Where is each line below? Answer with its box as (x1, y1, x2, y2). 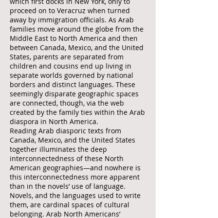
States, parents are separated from (10, 52, 124, 61)
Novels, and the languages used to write (10, 191, 141, 200)
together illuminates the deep (10, 145, 107, 154)
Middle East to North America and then (10, 34, 138, 43)
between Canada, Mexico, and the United (10, 43, 144, 52)
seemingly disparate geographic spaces (10, 89, 139, 98)
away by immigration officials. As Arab (10, 15, 134, 24)
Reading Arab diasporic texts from (10, 126, 121, 135)
